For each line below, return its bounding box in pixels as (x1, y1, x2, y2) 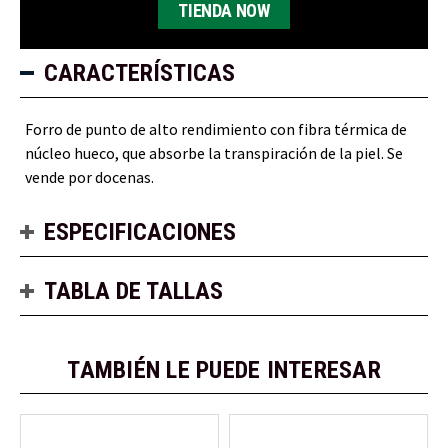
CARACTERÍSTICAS (44, 58, 235, 87)
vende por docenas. (25, 166, 154, 187)
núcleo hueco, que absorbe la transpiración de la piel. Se (25, 142, 403, 163)
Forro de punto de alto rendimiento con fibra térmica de (25, 118, 407, 139)
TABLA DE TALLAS (44, 276, 223, 305)
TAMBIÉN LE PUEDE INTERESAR (67, 355, 381, 384)
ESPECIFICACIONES (44, 217, 236, 246)
